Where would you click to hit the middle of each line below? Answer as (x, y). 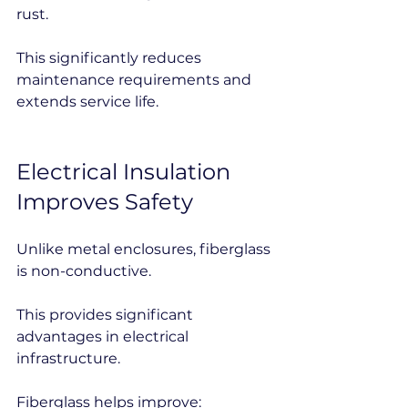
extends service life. (87, 102)
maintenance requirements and (136, 80)
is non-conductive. (84, 271)
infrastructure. (68, 358)
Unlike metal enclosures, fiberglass (145, 249)
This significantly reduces (111, 58)
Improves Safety (105, 202)
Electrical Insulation (126, 172)
